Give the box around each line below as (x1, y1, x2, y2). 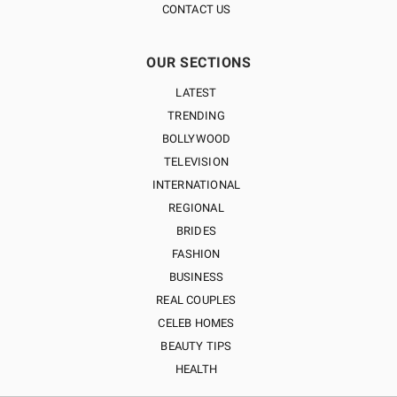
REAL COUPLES (156, 293, 237, 307)
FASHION (172, 247, 221, 261)
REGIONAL (168, 201, 224, 214)
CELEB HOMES (158, 316, 235, 330)
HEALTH (175, 362, 218, 376)
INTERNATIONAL (152, 178, 241, 191)
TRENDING (167, 109, 225, 122)
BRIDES (175, 224, 217, 237)
